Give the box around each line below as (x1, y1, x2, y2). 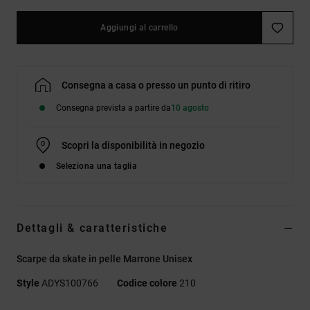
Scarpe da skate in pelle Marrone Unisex (17, 253, 192, 265)
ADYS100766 (39, 277, 100, 289)
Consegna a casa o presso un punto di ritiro (62, 80, 250, 91)
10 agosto (171, 103, 209, 113)
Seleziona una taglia (56, 161, 138, 172)
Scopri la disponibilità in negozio (62, 140, 205, 152)
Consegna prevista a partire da (56, 103, 171, 113)
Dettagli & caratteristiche (17, 221, 168, 235)
